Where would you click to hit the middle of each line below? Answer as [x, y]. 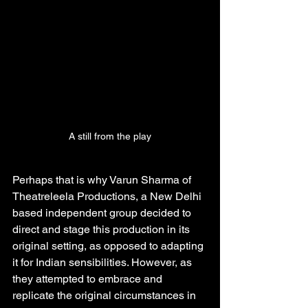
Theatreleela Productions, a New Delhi [108, 197]
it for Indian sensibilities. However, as [103, 263]
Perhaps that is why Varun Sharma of [103, 180]
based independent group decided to [103, 213]
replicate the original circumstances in [106, 296]
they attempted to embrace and [89, 279]
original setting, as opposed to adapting [109, 246]
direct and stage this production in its [102, 230]
